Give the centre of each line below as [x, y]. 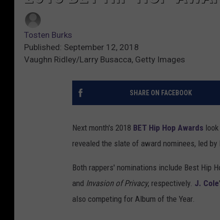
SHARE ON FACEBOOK [161, 93]
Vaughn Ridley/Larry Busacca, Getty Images [105, 60]
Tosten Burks [48, 35]
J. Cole [207, 183]
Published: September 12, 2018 [82, 47]
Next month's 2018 [103, 128]
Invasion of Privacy [117, 183]
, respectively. [171, 183]
